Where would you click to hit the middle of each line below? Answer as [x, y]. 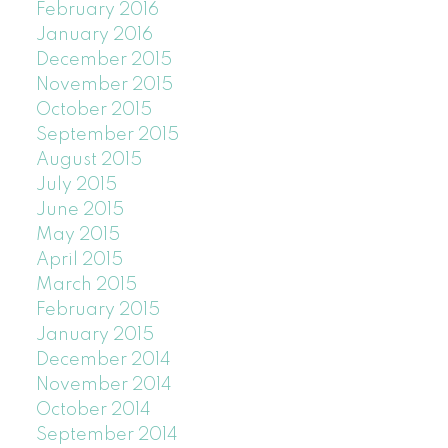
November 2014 [103, 385]
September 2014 [106, 435]
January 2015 [94, 335]
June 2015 [79, 210]
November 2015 [104, 85]
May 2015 [77, 235]
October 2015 [93, 110]
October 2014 [93, 410]
